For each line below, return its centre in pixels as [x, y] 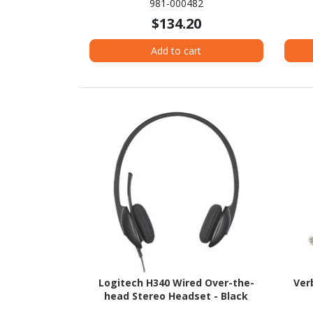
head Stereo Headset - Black [176, 296]
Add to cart [176, 50]
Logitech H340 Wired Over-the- [176, 283]
